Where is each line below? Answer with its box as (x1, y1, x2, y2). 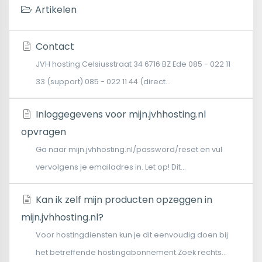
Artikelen (32, 3, 77, 16)
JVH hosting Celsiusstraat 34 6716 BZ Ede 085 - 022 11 (36, 59, 230, 69)
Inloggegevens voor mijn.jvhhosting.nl (33, 108, 206, 121)
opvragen (21, 125, 66, 139)
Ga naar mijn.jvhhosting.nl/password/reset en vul (36, 144, 222, 154)
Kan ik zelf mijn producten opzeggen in (33, 193, 212, 206)
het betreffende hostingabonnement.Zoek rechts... (36, 247, 227, 257)
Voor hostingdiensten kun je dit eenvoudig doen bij (36, 230, 228, 240)
